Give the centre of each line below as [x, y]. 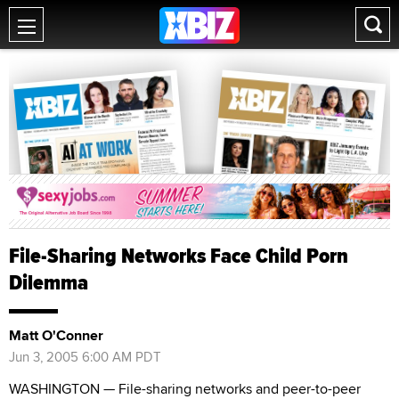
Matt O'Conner [56, 335]
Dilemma [49, 282]
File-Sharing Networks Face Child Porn [179, 255]
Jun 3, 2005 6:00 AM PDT [85, 356]
